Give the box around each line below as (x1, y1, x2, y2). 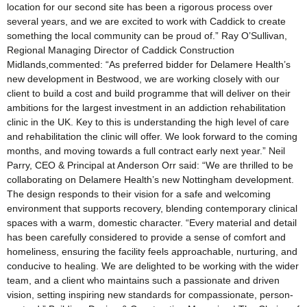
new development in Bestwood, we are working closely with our (7, 73, 280, 84)
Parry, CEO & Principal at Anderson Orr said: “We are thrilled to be (7, 159, 293, 171)
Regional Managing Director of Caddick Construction (7, 44, 234, 56)
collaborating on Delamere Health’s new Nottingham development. (7, 173, 294, 185)
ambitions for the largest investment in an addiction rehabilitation (7, 101, 286, 113)
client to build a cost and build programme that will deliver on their (7, 87, 291, 99)
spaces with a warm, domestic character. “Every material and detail (7, 217, 297, 228)
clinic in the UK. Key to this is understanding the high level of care (7, 116, 289, 127)
